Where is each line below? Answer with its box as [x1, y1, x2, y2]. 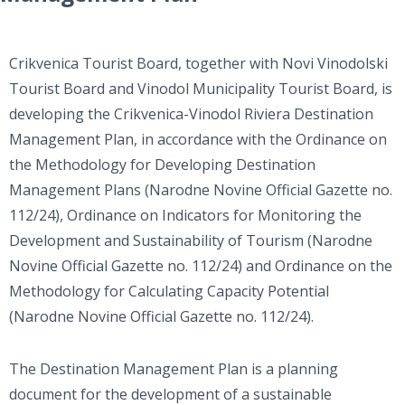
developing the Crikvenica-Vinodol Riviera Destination [9, 104, 373, 125]
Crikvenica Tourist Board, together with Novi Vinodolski [9, 53, 388, 74]
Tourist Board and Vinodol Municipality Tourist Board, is [9, 79, 392, 99]
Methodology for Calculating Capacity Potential [9, 281, 329, 302]
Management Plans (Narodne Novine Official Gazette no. [9, 180, 392, 201]
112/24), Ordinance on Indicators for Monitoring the [9, 205, 362, 226]
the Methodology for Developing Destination [9, 155, 316, 175]
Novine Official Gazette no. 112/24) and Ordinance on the [9, 256, 392, 277]
